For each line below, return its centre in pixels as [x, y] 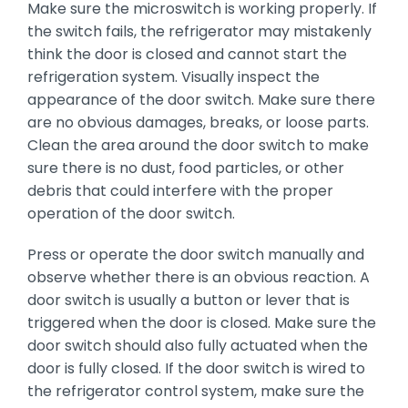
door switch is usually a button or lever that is [188, 300]
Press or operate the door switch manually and [195, 254]
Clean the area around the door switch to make [198, 145]
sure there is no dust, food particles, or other [185, 168]
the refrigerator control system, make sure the [195, 391]
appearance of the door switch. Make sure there [201, 99]
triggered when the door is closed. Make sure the [201, 322]
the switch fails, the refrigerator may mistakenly [199, 31]
